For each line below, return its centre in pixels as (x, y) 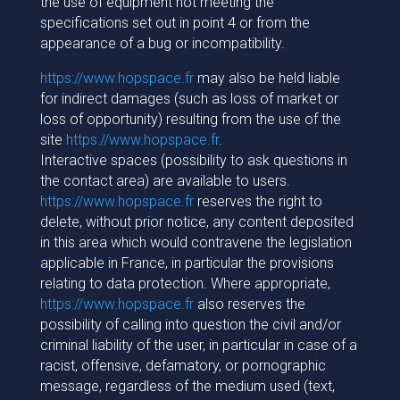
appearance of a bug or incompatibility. (162, 43)
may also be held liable (267, 78)
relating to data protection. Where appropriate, (185, 283)
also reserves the (249, 304)
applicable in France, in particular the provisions (187, 263)
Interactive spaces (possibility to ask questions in (193, 160)
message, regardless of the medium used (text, (187, 386)
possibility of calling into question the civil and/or (190, 325)
